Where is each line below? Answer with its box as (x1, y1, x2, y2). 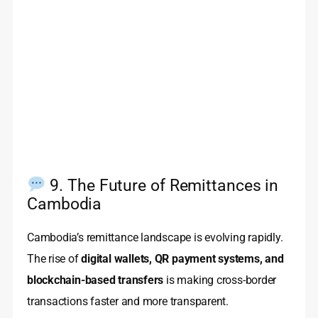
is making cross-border (163, 273, 277, 287)
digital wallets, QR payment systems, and (81, 251, 284, 265)
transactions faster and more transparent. (27, 294, 229, 308)
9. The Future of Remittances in (45, 175, 279, 195)
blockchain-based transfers (27, 273, 164, 287)
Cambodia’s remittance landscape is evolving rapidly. (27, 230, 283, 244)
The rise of (27, 251, 82, 265)
